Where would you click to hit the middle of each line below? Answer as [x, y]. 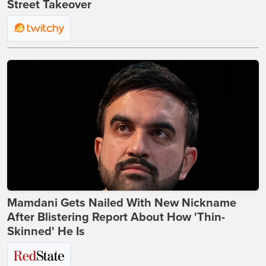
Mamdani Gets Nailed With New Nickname [122, 203]
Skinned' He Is [46, 232]
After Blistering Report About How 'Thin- [116, 218]
